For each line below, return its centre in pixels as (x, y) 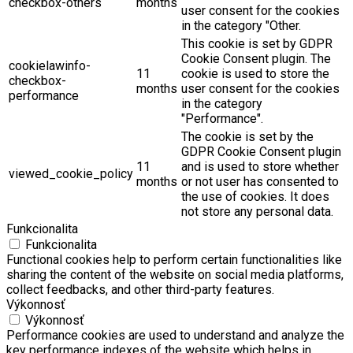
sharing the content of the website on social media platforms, (175, 274)
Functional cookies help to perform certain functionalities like (174, 259)
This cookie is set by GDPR (257, 43)
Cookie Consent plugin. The (256, 58)
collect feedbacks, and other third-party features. (140, 289)
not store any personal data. (257, 211)
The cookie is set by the (247, 136)
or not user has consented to (260, 181)
